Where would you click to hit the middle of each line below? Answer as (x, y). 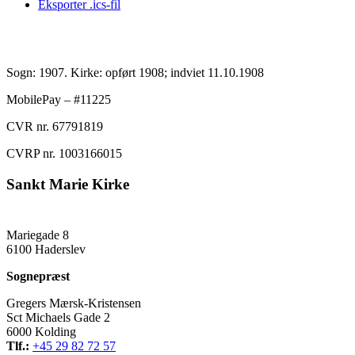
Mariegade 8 (38, 235)
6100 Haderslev (46, 250)
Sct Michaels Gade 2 (58, 318)
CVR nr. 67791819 (55, 126)
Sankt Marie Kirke (68, 184)
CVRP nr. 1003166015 (64, 153)
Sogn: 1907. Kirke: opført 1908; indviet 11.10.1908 (135, 72)
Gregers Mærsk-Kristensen (74, 303)
